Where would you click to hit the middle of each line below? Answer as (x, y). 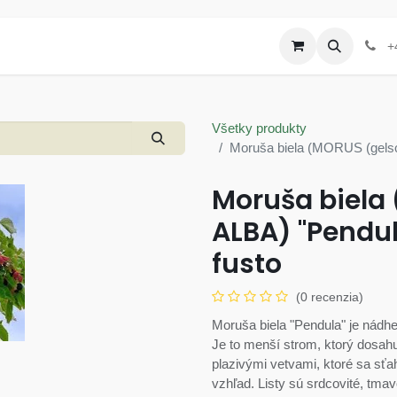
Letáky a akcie (158, 46)
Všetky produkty (259, 128)
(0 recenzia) (330, 297)
